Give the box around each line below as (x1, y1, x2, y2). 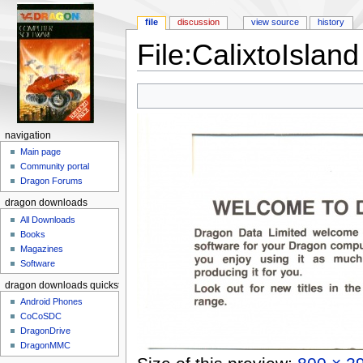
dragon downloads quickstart (4, 280, 132, 290)
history (318, 17, 345, 28)
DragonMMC (20, 340, 71, 351)
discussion (177, 17, 220, 28)
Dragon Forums (20, 176, 83, 186)
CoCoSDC (20, 311, 62, 322)
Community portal (20, 161, 90, 172)
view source (250, 17, 299, 28)
